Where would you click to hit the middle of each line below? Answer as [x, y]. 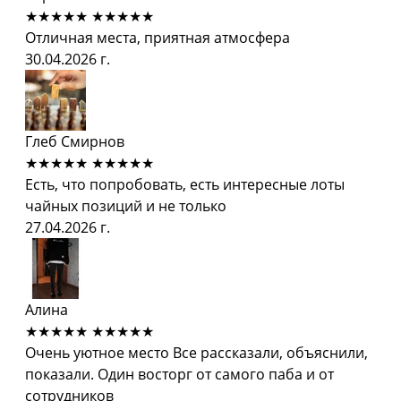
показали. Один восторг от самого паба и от [179, 374]
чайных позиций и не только [126, 205]
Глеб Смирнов [75, 141]
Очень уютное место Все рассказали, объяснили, [196, 352]
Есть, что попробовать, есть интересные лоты [185, 184]
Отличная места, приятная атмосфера [158, 37]
